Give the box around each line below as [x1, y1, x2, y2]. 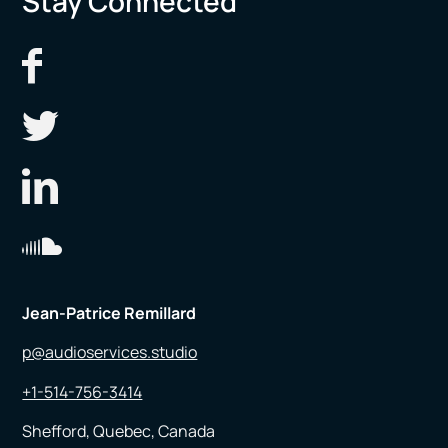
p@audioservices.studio [22, 341, 198, 364]
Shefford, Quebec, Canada [22, 420, 216, 443]
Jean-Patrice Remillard [22, 301, 197, 324]
